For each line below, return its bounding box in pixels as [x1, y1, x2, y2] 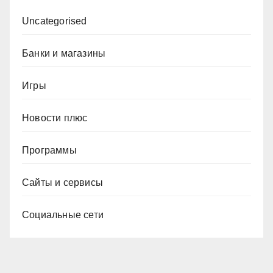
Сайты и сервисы [22, 177, 103, 188]
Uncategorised [22, 15, 87, 26]
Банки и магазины [22, 48, 106, 58]
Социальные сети [22, 209, 104, 220]
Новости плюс [22, 112, 88, 123]
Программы [22, 144, 77, 155]
